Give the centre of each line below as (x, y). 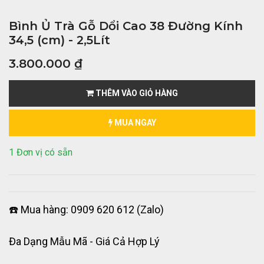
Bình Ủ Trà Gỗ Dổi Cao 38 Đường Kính (126, 26)
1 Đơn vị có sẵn (41, 153)
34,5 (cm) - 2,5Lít (60, 40)
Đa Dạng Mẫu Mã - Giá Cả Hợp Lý (84, 242)
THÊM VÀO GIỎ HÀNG (136, 93)
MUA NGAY (134, 123)
